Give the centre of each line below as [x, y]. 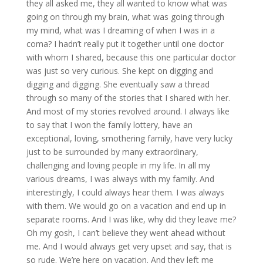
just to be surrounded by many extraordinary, [112, 151]
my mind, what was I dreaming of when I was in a [120, 30]
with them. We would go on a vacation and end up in [126, 205]
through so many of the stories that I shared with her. [128, 97]
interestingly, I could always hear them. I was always [125, 192]
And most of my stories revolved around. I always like [128, 111]
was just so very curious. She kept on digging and [119, 70]
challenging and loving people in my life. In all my [118, 165]
